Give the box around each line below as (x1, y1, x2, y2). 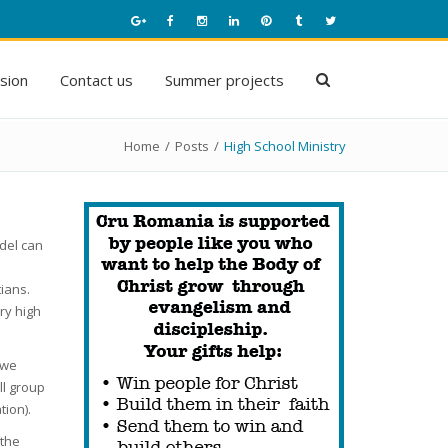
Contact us (60, 69, 133, 90)
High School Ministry (224, 137, 346, 155)
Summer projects (165, 69, 284, 90)
